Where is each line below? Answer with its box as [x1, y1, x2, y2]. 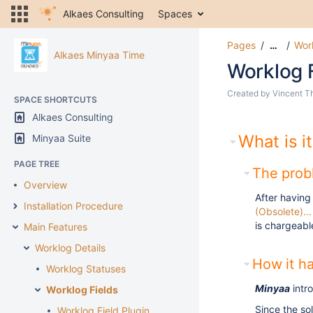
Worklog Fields [46, 284, 118, 296]
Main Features [24, 221, 87, 233]
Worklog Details [35, 242, 105, 254]
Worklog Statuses [46, 263, 126, 275]
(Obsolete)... [255, 205, 312, 217]
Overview [24, 179, 67, 191]
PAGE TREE [14, 159, 59, 169]
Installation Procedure [24, 200, 123, 212]
